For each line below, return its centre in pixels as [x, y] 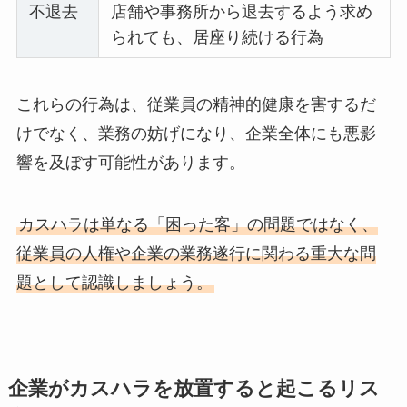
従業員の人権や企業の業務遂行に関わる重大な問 [196, 254]
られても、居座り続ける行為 [218, 37]
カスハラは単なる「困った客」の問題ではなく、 [198, 225]
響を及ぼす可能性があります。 [130, 163]
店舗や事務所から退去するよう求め [242, 11]
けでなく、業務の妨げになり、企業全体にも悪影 [196, 134]
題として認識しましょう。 [114, 283]
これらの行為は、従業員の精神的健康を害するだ [196, 105]
